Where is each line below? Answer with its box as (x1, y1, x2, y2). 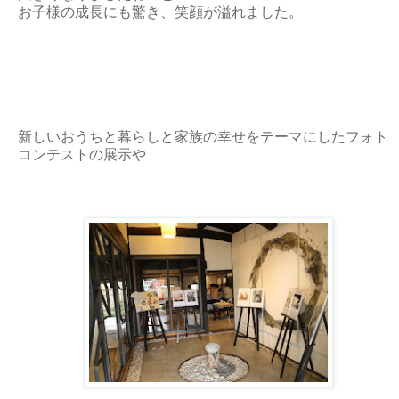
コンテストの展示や (18, 146, 146, 162)
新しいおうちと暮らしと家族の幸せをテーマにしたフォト (18, 128, 388, 144)
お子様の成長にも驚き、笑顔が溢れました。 (18, 4, 303, 20)
